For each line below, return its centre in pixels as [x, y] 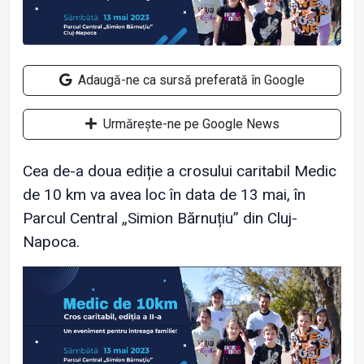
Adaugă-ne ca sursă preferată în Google [190, 80]
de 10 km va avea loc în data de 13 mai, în [164, 195]
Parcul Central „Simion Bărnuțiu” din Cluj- [160, 219]
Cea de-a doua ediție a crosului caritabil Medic [180, 171]
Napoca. [51, 242]
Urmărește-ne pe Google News [189, 124]
